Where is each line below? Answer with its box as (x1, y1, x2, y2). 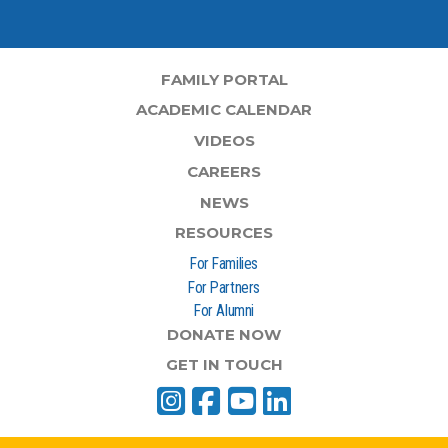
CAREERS (187, 162, 261, 181)
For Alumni (194, 301, 254, 321)
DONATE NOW (167, 324, 281, 344)
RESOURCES (175, 223, 273, 243)
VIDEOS (193, 131, 255, 151)
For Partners (188, 277, 260, 297)
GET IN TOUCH (165, 355, 283, 375)
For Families (190, 254, 258, 274)
